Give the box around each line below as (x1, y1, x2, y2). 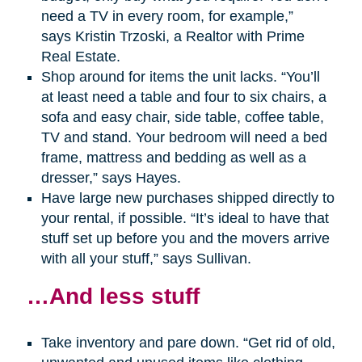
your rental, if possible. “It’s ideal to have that (40, 210, 329, 227)
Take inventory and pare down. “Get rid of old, (40, 335, 335, 351)
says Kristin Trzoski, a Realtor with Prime (40, 28, 305, 45)
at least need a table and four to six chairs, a (40, 89, 326, 106)
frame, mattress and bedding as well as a (40, 149, 306, 166)
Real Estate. (40, 48, 120, 65)
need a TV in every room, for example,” (40, 8, 293, 25)
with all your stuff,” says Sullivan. (40, 250, 251, 267)
